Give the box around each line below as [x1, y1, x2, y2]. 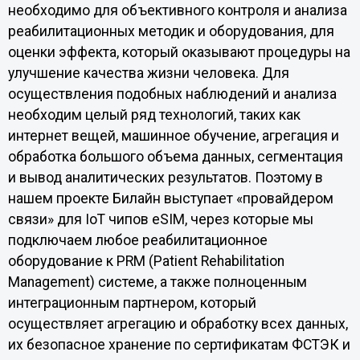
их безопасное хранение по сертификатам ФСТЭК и [7, 336, 350, 353]
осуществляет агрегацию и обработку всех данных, [7, 315, 348, 332]
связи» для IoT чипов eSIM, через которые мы [7, 211, 313, 227]
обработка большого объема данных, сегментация [7, 148, 343, 165]
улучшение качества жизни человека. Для [7, 64, 289, 81]
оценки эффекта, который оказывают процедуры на [7, 43, 350, 60]
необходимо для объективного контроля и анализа [7, 2, 347, 18]
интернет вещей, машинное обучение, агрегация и [7, 127, 339, 144]
